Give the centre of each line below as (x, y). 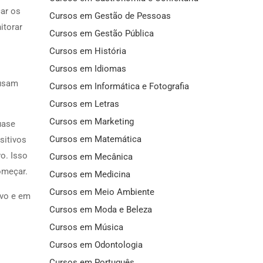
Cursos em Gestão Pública (101, 33)
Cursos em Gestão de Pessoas (110, 16)
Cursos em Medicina (90, 174)
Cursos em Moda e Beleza (100, 209)
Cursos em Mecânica (91, 156)
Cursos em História (87, 51)
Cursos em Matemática (95, 139)
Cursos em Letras (84, 104)
